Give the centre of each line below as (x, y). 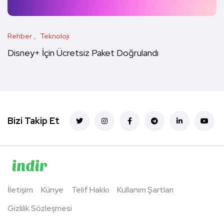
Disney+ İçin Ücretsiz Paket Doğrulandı (83, 53)
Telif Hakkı (90, 189)
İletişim (20, 189)
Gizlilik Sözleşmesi (40, 208)
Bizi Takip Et (33, 120)
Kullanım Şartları (145, 189)
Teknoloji (55, 36)
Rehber (20, 36)
